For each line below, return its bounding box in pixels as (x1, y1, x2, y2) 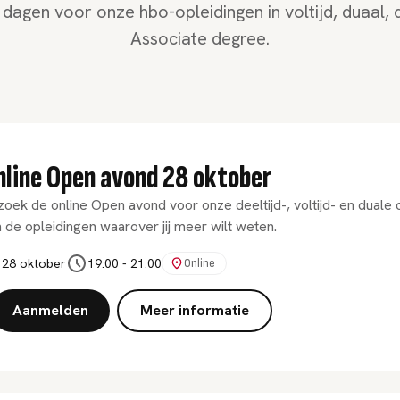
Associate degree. (130, 27, 270, 50)
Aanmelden (12, 301, 88, 320)
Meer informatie (140, 301, 249, 320)
